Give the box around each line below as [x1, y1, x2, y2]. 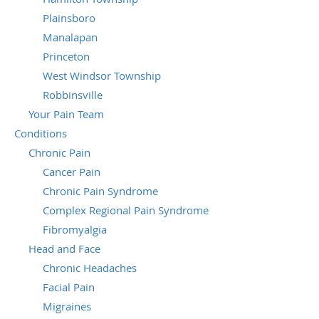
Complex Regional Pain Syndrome [43, 202, 209, 217]
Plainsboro [43, 10, 95, 25]
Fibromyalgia [43, 221, 107, 236]
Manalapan [43, 29, 98, 44]
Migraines [43, 298, 91, 313]
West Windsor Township [43, 68, 161, 83]
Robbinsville [43, 87, 103, 102]
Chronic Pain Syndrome [43, 183, 158, 198]
